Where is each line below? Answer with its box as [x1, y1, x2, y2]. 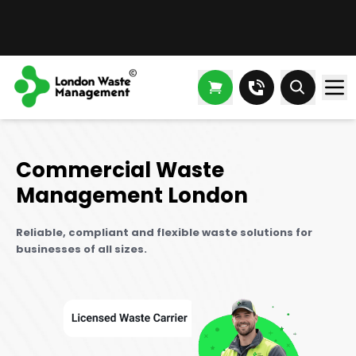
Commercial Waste [16, 156, 224, 184]
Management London [16, 181, 248, 210]
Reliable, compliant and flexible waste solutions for [16, 225, 312, 240]
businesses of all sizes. [16, 242, 147, 257]
